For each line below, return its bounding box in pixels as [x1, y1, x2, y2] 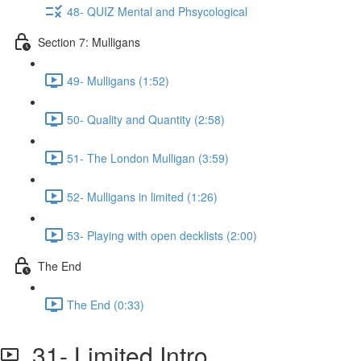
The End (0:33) [67, 296, 144, 313]
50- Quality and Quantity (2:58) [67, 110, 225, 127]
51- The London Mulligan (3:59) [67, 149, 229, 166]
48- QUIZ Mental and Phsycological [67, 2, 247, 19]
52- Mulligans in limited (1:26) [67, 188, 218, 205]
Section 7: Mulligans [38, 33, 140, 50]
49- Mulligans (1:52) [67, 72, 169, 89]
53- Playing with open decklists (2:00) [67, 226, 257, 243]
